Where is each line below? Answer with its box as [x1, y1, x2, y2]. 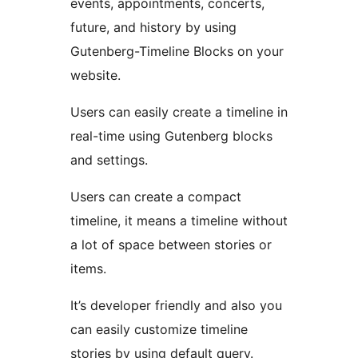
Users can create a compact [70, 189, 241, 205]
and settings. [70, 152, 148, 169]
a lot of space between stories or [70, 237, 272, 253]
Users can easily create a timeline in [70, 104, 288, 121]
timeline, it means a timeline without [70, 213, 288, 229]
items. [70, 261, 106, 277]
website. [70, 67, 121, 84]
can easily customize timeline [70, 321, 248, 338]
